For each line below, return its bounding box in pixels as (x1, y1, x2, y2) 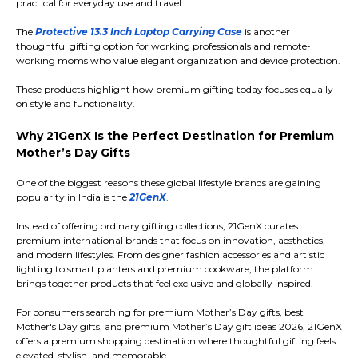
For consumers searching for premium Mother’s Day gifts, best (16, 306, 304, 319)
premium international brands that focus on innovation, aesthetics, (16, 234, 325, 247)
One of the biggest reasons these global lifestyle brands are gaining (16, 177, 321, 189)
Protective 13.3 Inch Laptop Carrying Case (35, 26, 242, 38)
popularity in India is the (16, 191, 129, 204)
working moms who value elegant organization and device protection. (16, 54, 340, 67)
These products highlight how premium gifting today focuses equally (16, 83, 333, 96)
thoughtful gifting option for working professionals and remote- (16, 40, 311, 53)
